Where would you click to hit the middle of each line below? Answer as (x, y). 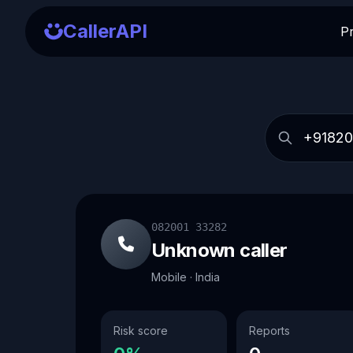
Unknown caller (219, 250)
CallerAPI (105, 31)
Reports (269, 331)
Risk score (141, 331)
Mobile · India (186, 277)
